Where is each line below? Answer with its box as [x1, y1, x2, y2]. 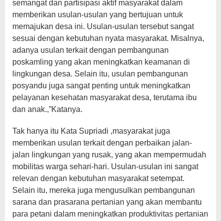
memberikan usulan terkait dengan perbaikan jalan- [12, 138, 192, 147]
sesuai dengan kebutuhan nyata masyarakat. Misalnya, [12, 34, 204, 42]
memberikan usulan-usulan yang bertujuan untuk [12, 10, 183, 19]
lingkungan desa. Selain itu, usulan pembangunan [12, 69, 188, 78]
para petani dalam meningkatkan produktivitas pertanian [12, 209, 208, 218]
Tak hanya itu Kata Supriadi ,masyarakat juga [12, 126, 170, 135]
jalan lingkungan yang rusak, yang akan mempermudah [12, 150, 206, 159]
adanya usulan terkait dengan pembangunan [12, 45, 169, 54]
